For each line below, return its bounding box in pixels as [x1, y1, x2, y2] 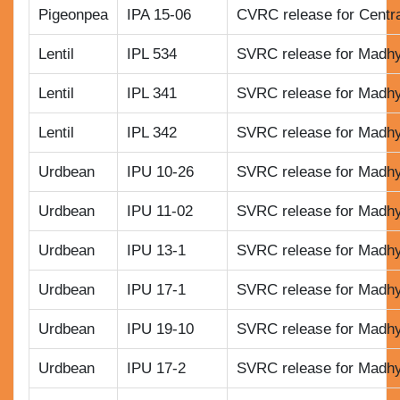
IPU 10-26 [126, 163, 194, 181]
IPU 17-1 [126, 281, 186, 299]
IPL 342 [126, 124, 177, 142]
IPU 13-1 [126, 242, 186, 260]
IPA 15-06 [126, 6, 191, 24]
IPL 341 [126, 85, 177, 103]
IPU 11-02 [126, 203, 193, 221]
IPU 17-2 [126, 360, 186, 378]
